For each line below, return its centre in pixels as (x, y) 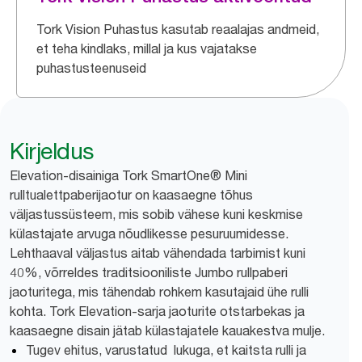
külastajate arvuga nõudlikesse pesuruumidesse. (149, 234)
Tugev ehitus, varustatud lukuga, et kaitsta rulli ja (166, 350)
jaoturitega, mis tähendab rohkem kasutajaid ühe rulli (159, 292)
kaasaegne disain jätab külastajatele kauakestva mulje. (167, 330)
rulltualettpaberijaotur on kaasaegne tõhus (131, 195)
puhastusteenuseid (91, 68)
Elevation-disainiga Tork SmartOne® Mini (128, 175)
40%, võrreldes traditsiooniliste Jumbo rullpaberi (149, 272)
